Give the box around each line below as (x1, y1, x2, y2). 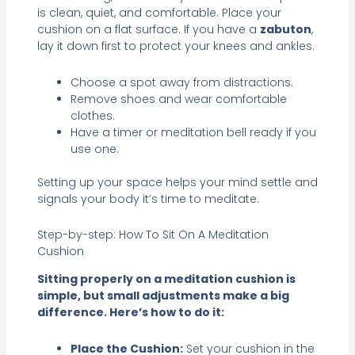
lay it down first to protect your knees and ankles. (36, 38, 315, 55)
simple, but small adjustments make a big (36, 288, 289, 304)
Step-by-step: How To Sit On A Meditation (36, 227, 269, 243)
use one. (70, 140, 119, 157)
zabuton (259, 21, 311, 38)
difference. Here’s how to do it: (36, 304, 224, 321)
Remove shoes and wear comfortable (70, 90, 287, 107)
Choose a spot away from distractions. (70, 74, 293, 90)
